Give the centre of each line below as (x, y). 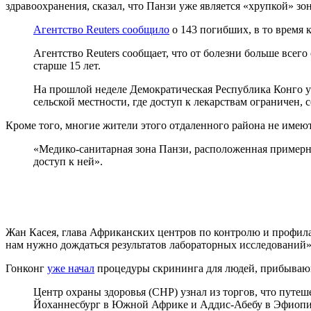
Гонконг (26, 268)
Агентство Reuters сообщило (101, 29)
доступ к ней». (68, 161)
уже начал (71, 268)
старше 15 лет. (67, 65)
